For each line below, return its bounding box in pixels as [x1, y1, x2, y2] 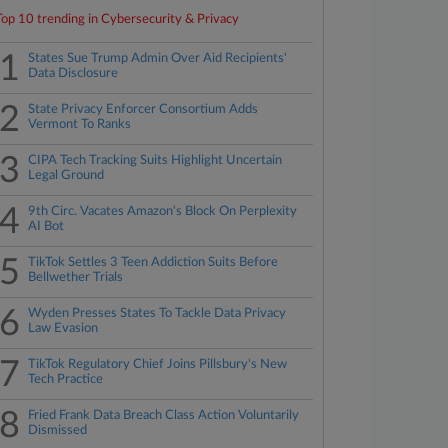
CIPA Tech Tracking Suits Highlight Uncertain [28, 154, 283, 167]
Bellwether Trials [28, 271, 124, 284]
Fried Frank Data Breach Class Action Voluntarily [28, 409, 300, 422]
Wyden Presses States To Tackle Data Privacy [28, 307, 287, 320]
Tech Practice [28, 373, 104, 386]
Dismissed [28, 424, 88, 437]
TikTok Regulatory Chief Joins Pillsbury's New [28, 358, 288, 371]
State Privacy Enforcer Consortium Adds [28, 103, 259, 116]
